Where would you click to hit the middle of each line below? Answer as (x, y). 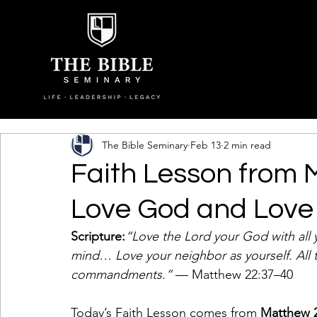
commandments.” (121, 275)
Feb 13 (206, 145)
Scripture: (98, 236)
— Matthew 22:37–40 (232, 275)
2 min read (247, 145)
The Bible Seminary (145, 145)
